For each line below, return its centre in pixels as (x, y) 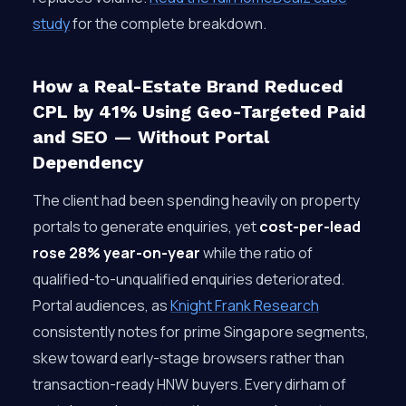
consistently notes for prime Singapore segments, (201, 332)
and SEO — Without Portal (151, 137)
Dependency (88, 162)
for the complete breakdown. (168, 24)
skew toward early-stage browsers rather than (188, 358)
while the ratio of (256, 253)
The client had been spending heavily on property (196, 200)
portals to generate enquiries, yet (146, 227)
